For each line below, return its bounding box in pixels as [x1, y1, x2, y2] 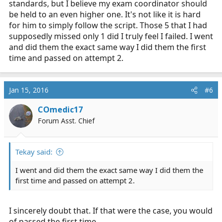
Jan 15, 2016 [9, 85, 49, 95]
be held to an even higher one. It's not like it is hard [9, 9, 201, 20]
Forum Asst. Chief [38, 116, 95, 125]
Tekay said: [15, 147, 53, 157]
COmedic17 [38, 104, 83, 115]
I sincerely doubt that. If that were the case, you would [9, 205, 213, 216]
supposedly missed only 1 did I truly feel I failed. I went [9, 31, 213, 42]
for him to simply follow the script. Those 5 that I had [9, 20, 207, 31]
